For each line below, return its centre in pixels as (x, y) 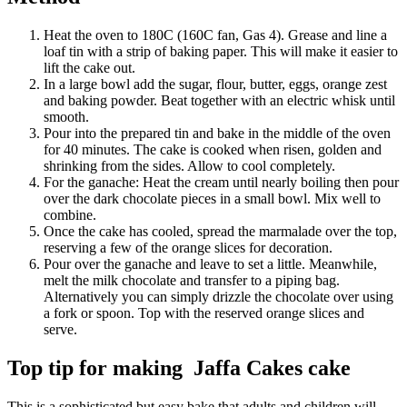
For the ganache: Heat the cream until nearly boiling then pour (221, 182)
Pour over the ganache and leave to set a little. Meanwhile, (210, 263)
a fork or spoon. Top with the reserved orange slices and (204, 313)
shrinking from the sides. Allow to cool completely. (189, 165)
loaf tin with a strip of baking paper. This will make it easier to (221, 51)
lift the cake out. (89, 67)
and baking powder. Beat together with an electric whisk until (219, 100)
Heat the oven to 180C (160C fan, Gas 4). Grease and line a (215, 35)
